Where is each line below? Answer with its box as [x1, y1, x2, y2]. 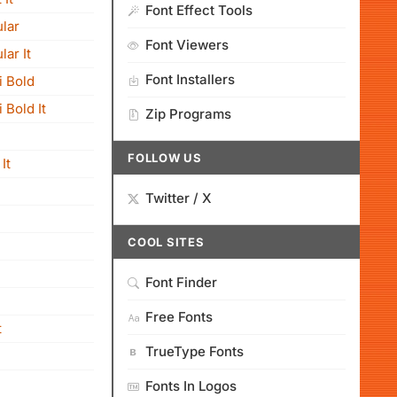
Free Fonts [145, 308, 213, 325]
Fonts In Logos [145, 378, 237, 394]
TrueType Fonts [145, 343, 244, 360]
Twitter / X [145, 190, 212, 206]
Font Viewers [145, 36, 229, 53]
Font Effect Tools [145, 2, 253, 19]
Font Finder [145, 274, 217, 291]
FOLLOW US [128, 151, 203, 165]
